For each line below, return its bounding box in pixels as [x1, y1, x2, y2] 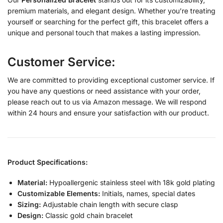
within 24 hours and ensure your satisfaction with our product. [7, 108, 209, 117]
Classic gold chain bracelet [45, 211, 133, 220]
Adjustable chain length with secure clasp [43, 200, 178, 209]
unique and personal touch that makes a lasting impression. [7, 28, 201, 37]
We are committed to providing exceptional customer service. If [7, 75, 215, 84]
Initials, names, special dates [102, 189, 195, 198]
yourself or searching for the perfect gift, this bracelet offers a [7, 17, 209, 26]
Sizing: [17, 200, 41, 209]
